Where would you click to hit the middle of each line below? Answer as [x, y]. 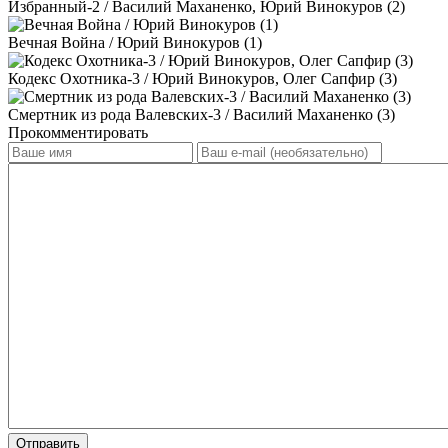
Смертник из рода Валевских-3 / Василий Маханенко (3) [201, 114]
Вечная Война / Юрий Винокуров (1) [135, 42]
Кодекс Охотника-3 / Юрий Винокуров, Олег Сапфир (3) [202, 78]
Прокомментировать [78, 132]
